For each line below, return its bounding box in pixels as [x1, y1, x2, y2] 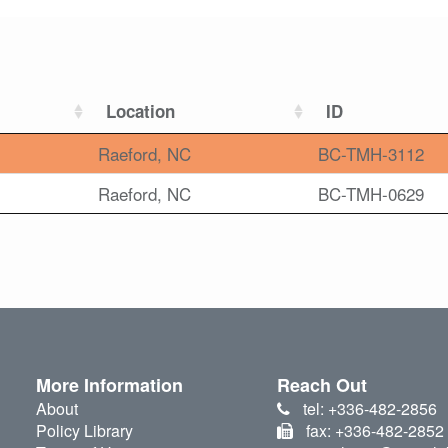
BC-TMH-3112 [318, 141, 424, 167]
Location [106, 99, 175, 124]
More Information [35, 372, 183, 399]
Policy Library [35, 419, 133, 443]
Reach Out [277, 372, 368, 399]
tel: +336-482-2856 [302, 397, 437, 421]
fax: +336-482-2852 [305, 419, 444, 443]
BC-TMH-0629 [318, 181, 424, 207]
